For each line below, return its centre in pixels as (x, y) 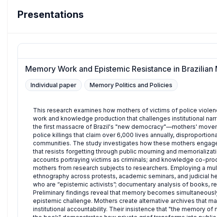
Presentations (51, 15)
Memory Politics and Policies (131, 85)
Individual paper (54, 85)
